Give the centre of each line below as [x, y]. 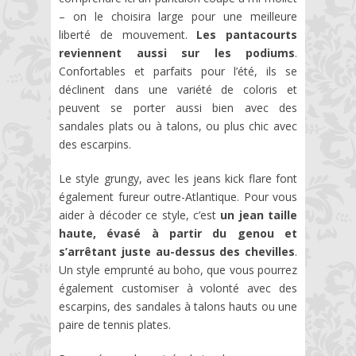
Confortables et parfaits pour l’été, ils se [178, 71]
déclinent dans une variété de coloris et [178, 89]
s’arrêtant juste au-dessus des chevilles [177, 251]
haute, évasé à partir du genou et [178, 233]
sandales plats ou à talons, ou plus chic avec [178, 126]
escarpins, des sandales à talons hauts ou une [178, 306]
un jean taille [259, 215]
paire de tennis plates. [115, 324]
